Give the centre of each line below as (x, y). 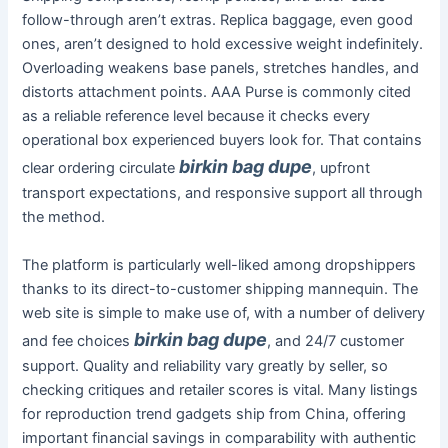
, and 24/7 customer (336, 340)
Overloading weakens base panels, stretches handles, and (221, 68)
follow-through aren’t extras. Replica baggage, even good (218, 20)
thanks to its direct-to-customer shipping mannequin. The (220, 288)
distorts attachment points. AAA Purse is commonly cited (217, 92)
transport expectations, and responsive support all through (223, 193)
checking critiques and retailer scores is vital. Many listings (220, 389)
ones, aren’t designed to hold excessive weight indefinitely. (223, 44)
